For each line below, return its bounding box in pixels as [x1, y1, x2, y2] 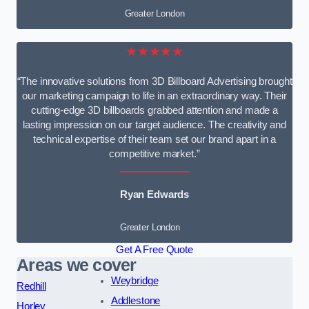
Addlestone [110, 295, 161, 307]
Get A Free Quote [116, 244, 193, 256]
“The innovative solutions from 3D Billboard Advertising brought [17, 75, 292, 87]
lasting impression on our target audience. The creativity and [22, 119, 287, 130]
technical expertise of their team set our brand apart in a [32, 133, 277, 145]
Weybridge [110, 275, 159, 287]
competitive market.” [109, 148, 200, 159]
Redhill [17, 281, 46, 292]
